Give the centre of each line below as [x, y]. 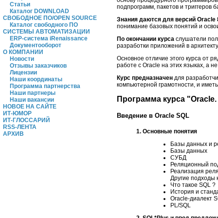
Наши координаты [36, 79]
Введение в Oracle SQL [153, 116]
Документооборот [36, 45]
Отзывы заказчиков [38, 66]
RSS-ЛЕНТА [20, 127]
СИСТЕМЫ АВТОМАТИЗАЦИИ [46, 32]
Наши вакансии [32, 100]
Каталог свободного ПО [44, 25]
